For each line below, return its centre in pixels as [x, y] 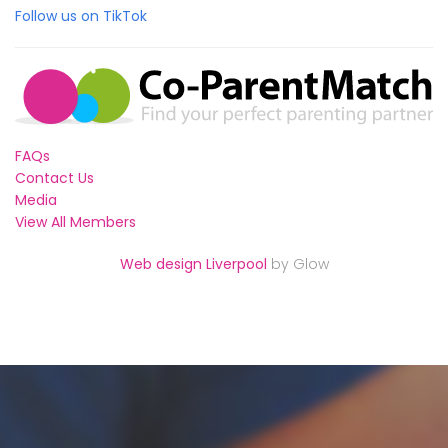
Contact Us [54, 177]
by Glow [297, 263]
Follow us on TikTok [81, 15]
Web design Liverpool [193, 263]
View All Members [75, 221]
